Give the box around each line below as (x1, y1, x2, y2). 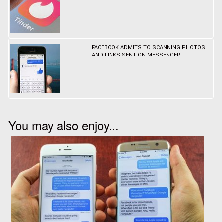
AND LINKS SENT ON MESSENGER (92, 52, 181, 58)
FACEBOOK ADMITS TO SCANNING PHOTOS (92, 44, 206, 51)
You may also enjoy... (8, 116, 119, 134)
